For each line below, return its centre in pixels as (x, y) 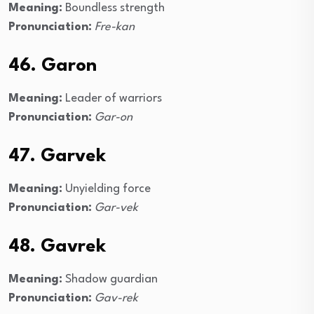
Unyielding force (107, 189)
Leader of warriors (112, 99)
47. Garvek (57, 157)
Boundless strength (114, 8)
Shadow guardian (110, 280)
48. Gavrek (57, 247)
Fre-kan (115, 27)
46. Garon (53, 66)
